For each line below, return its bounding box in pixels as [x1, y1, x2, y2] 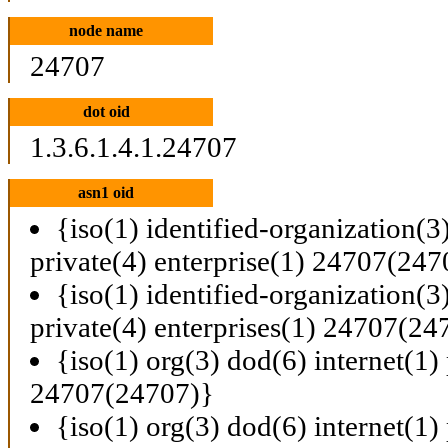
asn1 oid [78, 183, 135, 201]
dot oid [82, 102, 130, 120]
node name [69, 21, 144, 39]
